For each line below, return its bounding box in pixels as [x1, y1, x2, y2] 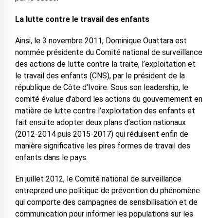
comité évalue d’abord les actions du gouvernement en [15, 94, 202, 104]
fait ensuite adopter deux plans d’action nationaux [15, 117, 186, 127]
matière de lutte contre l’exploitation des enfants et [15, 106, 195, 115]
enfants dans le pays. [15, 152, 88, 162]
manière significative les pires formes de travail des [15, 141, 190, 150]
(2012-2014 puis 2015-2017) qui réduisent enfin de [15, 129, 188, 139]
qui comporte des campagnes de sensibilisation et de [15, 197, 198, 207]
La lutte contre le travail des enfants [15, 14, 149, 24]
